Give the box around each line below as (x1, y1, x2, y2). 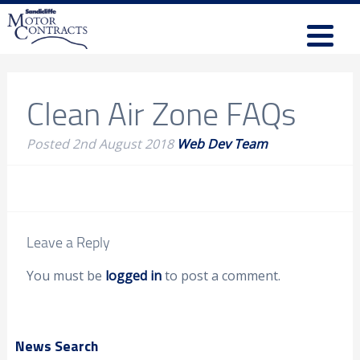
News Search (14, 335, 98, 358)
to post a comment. (161, 267, 280, 284)
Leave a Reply (26, 232, 110, 252)
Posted (26, 135, 72, 153)
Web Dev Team (176, 135, 268, 153)
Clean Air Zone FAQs (26, 91, 297, 135)
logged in (104, 267, 162, 284)
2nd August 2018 (72, 135, 174, 153)
